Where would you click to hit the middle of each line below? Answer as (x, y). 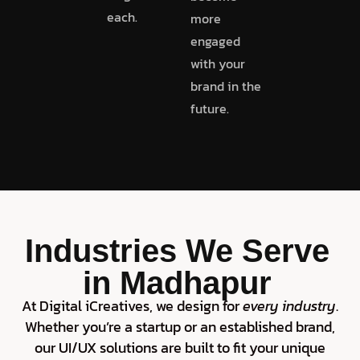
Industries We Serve (177, 250)
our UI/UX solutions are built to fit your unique (180, 347)
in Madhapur (177, 282)
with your (218, 63)
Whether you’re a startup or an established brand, (180, 326)
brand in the (226, 86)
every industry (289, 305)
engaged (215, 41)
